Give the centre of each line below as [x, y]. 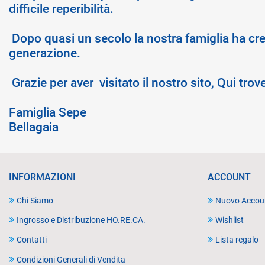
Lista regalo [237, 240]
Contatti [32, 240]
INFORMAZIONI [42, 177]
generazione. [45, 53]
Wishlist [230, 220]
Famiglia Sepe [48, 112]
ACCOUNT [229, 177]
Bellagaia [34, 127]
